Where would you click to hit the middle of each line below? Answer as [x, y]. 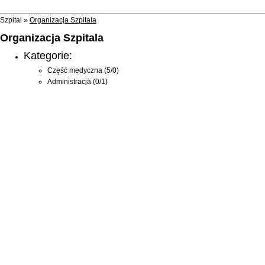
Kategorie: [48, 55]
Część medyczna [75, 70]
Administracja [69, 81]
